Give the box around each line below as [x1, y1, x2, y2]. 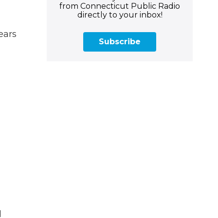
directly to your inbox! [77, 10, 163, 19]
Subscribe [99, 36, 141, 46]
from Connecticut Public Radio [59, 1, 180, 11]
